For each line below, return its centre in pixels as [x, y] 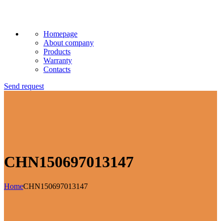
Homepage [60, 34]
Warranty [58, 60]
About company [69, 43]
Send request [24, 86]
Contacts [57, 69]
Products [57, 52]
